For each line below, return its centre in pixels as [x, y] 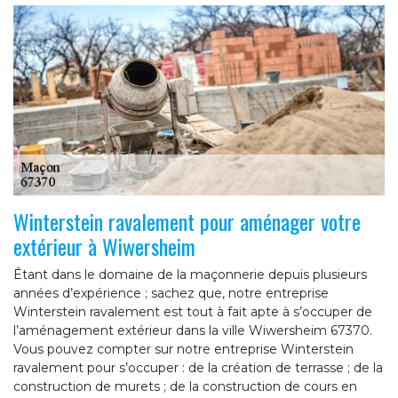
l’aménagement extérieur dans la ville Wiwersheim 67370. [193, 331]
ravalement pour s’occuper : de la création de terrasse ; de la [198, 368]
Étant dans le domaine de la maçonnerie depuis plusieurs [190, 275]
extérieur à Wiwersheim [104, 247]
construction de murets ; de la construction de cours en [185, 387]
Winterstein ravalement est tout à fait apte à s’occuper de [193, 312]
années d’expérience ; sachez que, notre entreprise [171, 294]
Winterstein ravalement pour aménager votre [187, 222]
